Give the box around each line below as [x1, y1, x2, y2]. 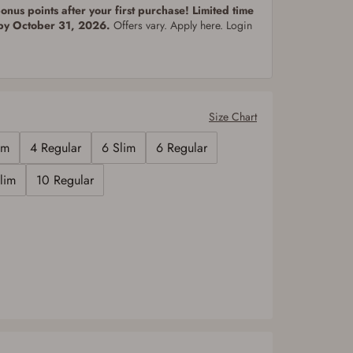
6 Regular [156, 139, 207, 157]
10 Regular [36, 171, 94, 189]
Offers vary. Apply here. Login [113, 17, 252, 33]
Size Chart [209, 108, 257, 124]
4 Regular [30, 139, 81, 157]
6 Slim [102, 139, 136, 157]
